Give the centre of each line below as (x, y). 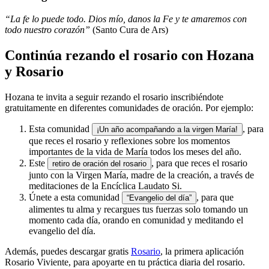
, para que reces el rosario (199, 163)
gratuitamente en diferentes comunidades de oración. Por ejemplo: (129, 107)
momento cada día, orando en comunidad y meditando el (136, 220)
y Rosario (34, 71)
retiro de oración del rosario (99, 163)
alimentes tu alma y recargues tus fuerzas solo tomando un (138, 209)
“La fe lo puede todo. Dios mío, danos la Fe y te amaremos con (126, 19)
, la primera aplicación (202, 251)
